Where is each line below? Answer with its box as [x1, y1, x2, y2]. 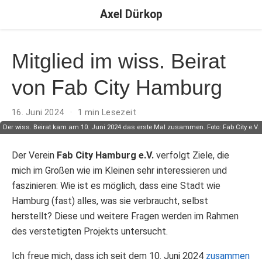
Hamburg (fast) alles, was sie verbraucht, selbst [12, 195, 208, 206]
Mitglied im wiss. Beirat [12, 49, 226, 74]
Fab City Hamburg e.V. [57, 149, 154, 161]
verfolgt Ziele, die [154, 149, 229, 161]
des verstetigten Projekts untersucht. [12, 225, 168, 237]
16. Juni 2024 [12, 108, 66, 118]
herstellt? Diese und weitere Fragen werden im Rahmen [12, 210, 239, 222]
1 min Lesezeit [78, 108, 137, 118]
